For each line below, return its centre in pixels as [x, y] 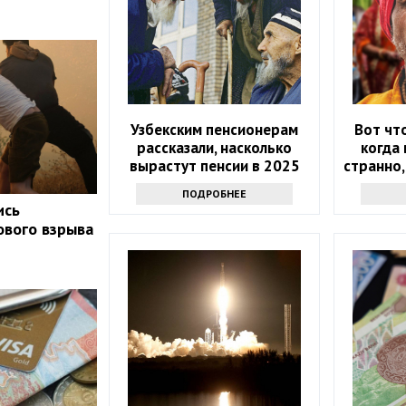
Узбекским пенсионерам [215, 130]
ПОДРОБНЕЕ [215, 194]
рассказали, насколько [215, 148]
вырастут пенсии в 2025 [214, 166]
